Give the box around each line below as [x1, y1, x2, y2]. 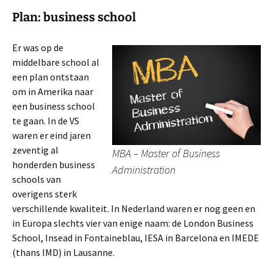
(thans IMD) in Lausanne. [12, 246, 115, 258]
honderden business [12, 158, 95, 171]
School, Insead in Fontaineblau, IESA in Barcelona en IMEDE [12, 232, 259, 244]
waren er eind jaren [12, 129, 91, 141]
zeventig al [12, 144, 58, 156]
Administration [112, 163, 175, 177]
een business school [12, 100, 95, 112]
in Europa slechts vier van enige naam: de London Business [12, 217, 253, 229]
